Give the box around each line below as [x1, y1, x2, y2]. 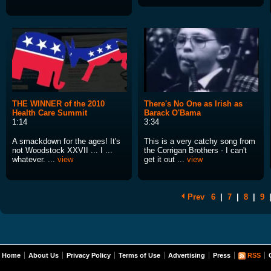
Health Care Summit [12, 108, 87, 118]
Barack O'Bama [144, 108, 201, 118]
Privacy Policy [67, 252, 111, 260]
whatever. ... [12, 155, 57, 165]
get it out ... [144, 155, 187, 165]
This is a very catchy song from [144, 137, 255, 146]
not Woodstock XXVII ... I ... [12, 146, 113, 155]
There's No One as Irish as [144, 99, 243, 109]
